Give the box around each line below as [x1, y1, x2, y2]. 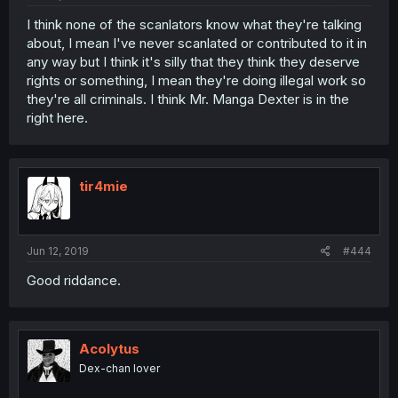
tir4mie [79, 177, 128, 195]
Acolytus [79, 340, 139, 357]
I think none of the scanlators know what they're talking [27, 15, 362, 33]
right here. [27, 108, 88, 126]
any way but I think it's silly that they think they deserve [27, 52, 360, 70]
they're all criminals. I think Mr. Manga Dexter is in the [27, 90, 349, 107]
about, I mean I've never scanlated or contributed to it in [27, 34, 367, 52]
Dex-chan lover [79, 362, 160, 375]
